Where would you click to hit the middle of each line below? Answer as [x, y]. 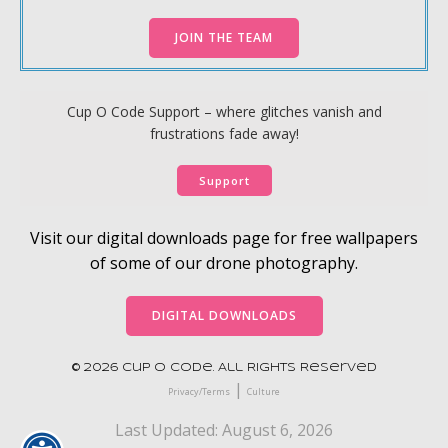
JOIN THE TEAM [224, 38]
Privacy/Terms [199, 392]
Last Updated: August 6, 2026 [224, 430]
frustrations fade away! [224, 134]
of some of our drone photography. [224, 263]
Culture [263, 392]
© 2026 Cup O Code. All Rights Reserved [224, 368]
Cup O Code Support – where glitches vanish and [224, 112]
